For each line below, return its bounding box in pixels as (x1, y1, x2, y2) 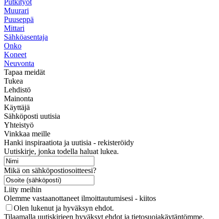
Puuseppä (4, 15, 34, 23)
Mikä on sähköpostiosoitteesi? (4, 166, 96, 175)
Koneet (4, 50, 26, 59)
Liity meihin (4, 185, 42, 194)
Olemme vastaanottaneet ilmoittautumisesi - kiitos (4, 194, 156, 202)
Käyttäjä (4, 103, 30, 111)
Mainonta (4, 94, 33, 103)
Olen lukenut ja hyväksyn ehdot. (14, 203, 114, 212)
